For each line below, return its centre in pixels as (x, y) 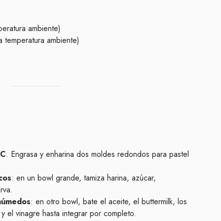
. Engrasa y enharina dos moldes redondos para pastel (97, 154)
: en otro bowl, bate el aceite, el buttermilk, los (109, 201)
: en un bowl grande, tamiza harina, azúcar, (84, 178)
